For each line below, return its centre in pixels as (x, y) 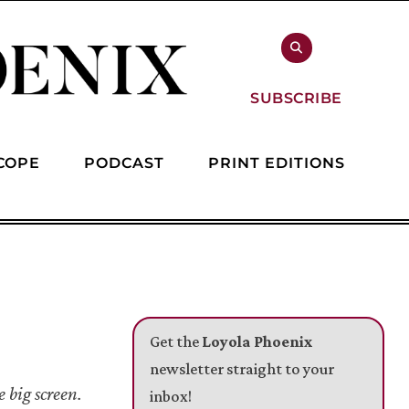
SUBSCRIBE (296, 98)
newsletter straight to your (241, 368)
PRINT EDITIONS (277, 163)
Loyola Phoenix (257, 341)
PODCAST (124, 163)
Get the (175, 341)
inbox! (170, 396)
